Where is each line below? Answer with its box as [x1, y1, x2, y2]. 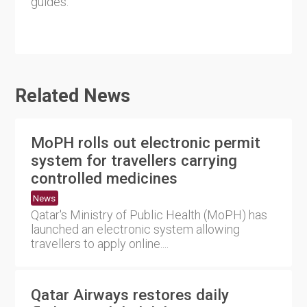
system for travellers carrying [30, 151, 237, 170]
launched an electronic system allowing [30, 222, 240, 237]
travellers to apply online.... [30, 236, 169, 251]
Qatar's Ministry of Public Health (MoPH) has [30, 208, 267, 223]
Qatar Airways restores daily [30, 285, 229, 304]
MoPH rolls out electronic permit [30, 134, 260, 152]
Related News [15, 85, 131, 108]
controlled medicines [30, 169, 177, 188]
